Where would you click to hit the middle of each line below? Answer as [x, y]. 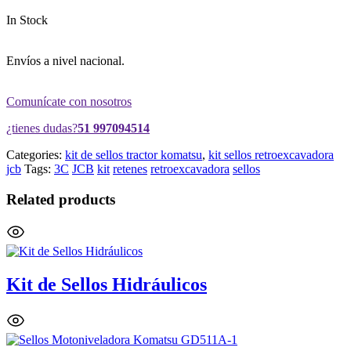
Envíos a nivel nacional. [65, 60]
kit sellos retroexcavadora [271, 154]
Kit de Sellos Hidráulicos [107, 285]
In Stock [27, 20]
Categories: [36, 154]
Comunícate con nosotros [69, 101]
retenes [130, 168]
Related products [61, 199]
